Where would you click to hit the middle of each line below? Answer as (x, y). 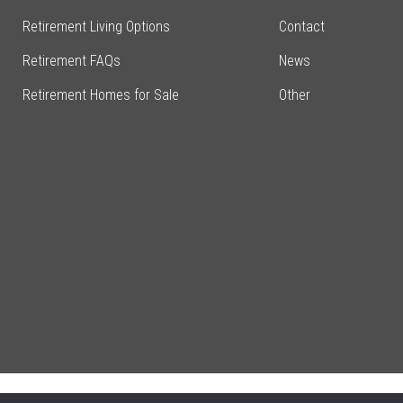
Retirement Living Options (96, 27)
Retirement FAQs (72, 61)
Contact (302, 27)
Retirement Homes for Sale (101, 95)
